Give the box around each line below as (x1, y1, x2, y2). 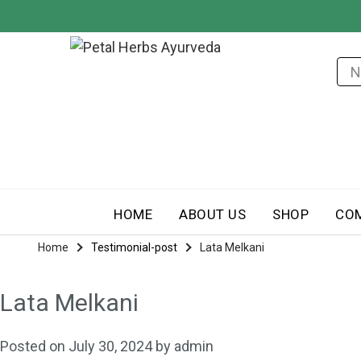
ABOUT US (179, 206, 246, 223)
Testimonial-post (91, 241, 177, 255)
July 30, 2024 (68, 338, 152, 355)
